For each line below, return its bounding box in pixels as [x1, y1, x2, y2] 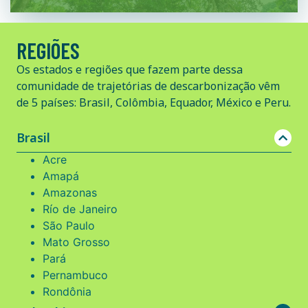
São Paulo [43, 218, 95, 232]
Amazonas [43, 185, 97, 199]
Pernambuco [43, 267, 108, 282]
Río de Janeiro [43, 201, 118, 216]
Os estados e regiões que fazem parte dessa [16, 61, 243, 77]
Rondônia [43, 284, 91, 298]
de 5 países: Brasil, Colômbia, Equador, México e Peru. [16, 94, 291, 110]
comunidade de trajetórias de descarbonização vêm [16, 78, 280, 93]
